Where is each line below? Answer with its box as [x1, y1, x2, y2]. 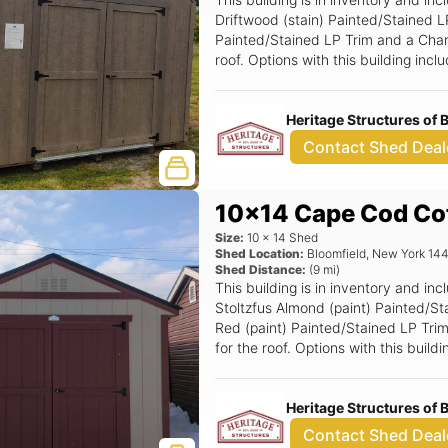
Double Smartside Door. [215, 91, 370, 108]
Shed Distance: [215, 262, 307, 277]
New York [372, 246, 426, 261]
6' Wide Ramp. [215, 359, 310, 376]
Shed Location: [215, 246, 305, 261]
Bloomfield [307, 246, 367, 261]
